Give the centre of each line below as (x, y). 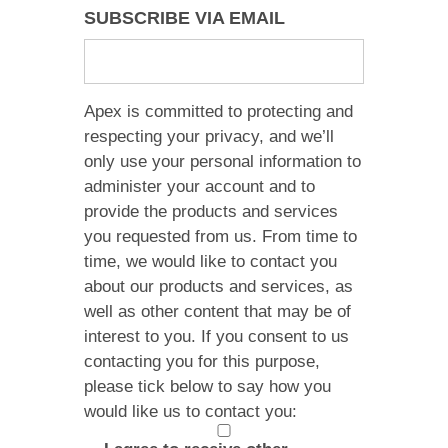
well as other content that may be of (217, 312)
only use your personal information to (222, 162)
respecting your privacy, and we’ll (209, 137)
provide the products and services (211, 212)
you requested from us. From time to (220, 237)
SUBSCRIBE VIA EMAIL (184, 18)
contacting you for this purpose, (202, 362)
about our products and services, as (218, 287)
